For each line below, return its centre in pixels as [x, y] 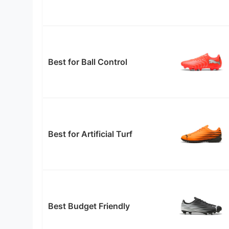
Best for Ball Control [88, 62]
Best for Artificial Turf [90, 134]
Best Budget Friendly [89, 206]
